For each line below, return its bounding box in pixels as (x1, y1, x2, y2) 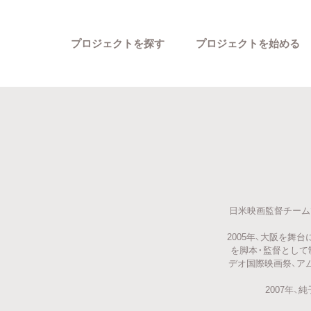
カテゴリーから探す (207, 204, 295, 218)
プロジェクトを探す (71, 35, 165, 51)
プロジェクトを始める (196, 35, 300, 51)
